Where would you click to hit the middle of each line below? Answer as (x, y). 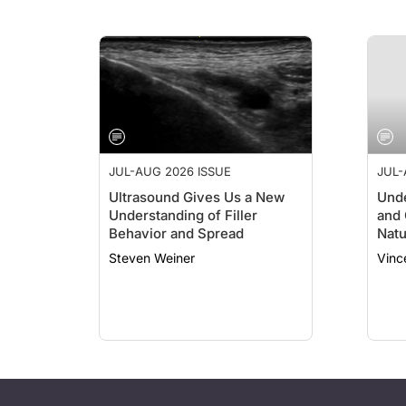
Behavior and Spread (176, 233)
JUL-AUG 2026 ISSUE (170, 171)
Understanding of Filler (183, 215)
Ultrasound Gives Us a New (197, 197)
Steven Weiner (152, 258)
